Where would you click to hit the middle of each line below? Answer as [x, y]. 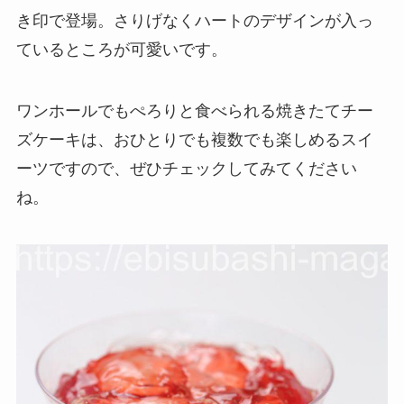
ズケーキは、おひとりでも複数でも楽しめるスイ [194, 139]
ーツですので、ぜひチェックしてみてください [186, 168]
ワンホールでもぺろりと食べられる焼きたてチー [194, 110]
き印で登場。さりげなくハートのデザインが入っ [194, 21]
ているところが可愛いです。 [121, 50]
